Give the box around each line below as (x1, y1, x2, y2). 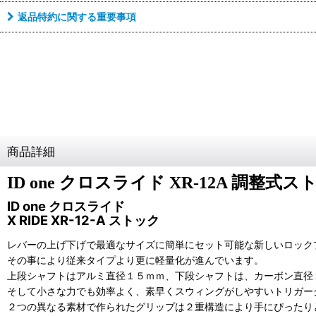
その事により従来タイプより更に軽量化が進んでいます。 (7, 254, 264, 267)
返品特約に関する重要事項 (18, 11, 136, 23)
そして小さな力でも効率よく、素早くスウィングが (7, 285, 234, 298)
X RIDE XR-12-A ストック (7, 212, 159, 229)
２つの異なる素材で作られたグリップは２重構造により (7, 300, 254, 313)
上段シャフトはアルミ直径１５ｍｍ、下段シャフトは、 (7, 269, 254, 282)
